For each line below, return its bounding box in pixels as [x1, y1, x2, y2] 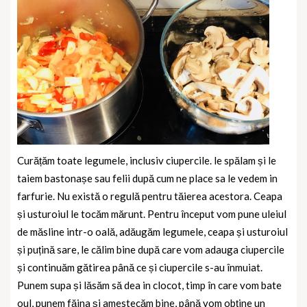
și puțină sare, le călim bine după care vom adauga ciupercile [17, 243, 284, 256]
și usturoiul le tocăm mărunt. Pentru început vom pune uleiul [17, 208, 286, 221]
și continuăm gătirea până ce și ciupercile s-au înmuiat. [17, 261, 262, 274]
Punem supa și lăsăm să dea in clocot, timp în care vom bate [17, 279, 282, 292]
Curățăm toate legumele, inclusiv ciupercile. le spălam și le [17, 154, 276, 167]
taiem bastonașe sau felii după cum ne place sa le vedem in [17, 172, 278, 185]
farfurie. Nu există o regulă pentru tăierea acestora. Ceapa [17, 190, 282, 203]
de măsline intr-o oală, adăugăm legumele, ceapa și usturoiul [17, 225, 288, 238]
